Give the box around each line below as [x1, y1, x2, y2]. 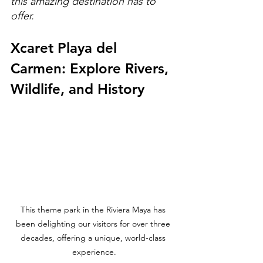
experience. [72, 246, 116, 257]
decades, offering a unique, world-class [20, 232, 168, 243]
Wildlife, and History [11, 80, 144, 97]
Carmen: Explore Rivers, [11, 59, 173, 77]
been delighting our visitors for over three [15, 218, 173, 229]
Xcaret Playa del [11, 39, 121, 56]
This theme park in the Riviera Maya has [20, 204, 168, 215]
